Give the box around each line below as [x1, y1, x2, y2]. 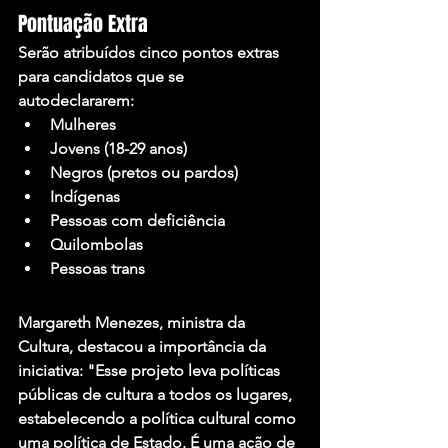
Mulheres [50, 114, 116, 134]
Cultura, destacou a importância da [18, 336, 270, 356]
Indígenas [50, 186, 120, 206]
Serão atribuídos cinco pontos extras [18, 42, 283, 62]
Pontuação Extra [18, 8, 148, 39]
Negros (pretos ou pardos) [50, 162, 238, 182]
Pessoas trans [50, 258, 145, 278]
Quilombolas [50, 234, 143, 254]
